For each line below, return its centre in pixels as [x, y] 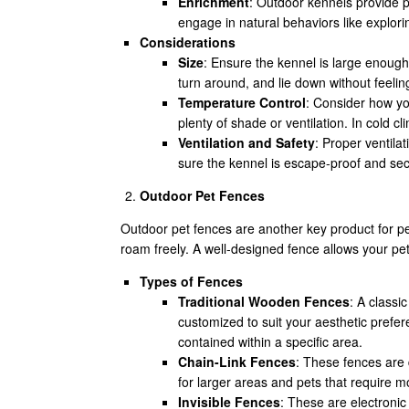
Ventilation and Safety [246, 142]
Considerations [188, 42]
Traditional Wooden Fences [264, 301]
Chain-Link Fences [237, 362]
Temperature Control [242, 102]
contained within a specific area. [270, 341]
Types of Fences [191, 281]
